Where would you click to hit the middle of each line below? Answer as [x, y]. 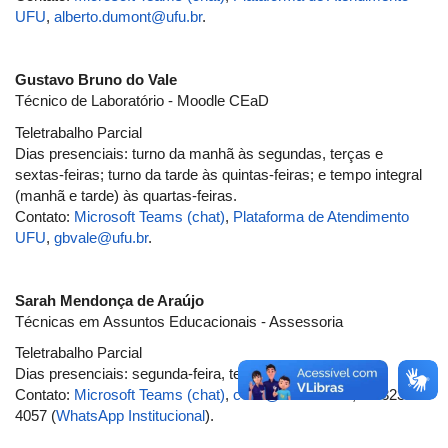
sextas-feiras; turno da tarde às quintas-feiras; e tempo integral [218, 174]
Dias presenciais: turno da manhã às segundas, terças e [199, 153]
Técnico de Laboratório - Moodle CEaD [142, 100]
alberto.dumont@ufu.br [128, 16]
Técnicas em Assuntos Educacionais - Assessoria [179, 321]
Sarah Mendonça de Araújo [109, 300]
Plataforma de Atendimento [321, 216]
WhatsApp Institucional [130, 415]
